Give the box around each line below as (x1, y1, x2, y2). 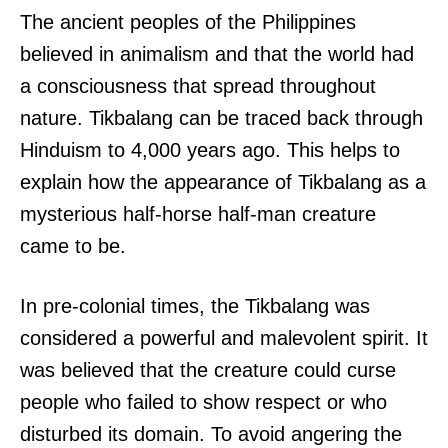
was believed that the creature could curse (20, 359, 396, 382)
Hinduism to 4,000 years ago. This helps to (20, 139, 400, 162)
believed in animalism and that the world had (20, 43, 414, 66)
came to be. (20, 235, 126, 258)
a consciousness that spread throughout (20, 75, 376, 98)
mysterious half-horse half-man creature (20, 203, 376, 226)
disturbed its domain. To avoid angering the (20, 423, 402, 446)
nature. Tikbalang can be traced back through (20, 107, 423, 130)
